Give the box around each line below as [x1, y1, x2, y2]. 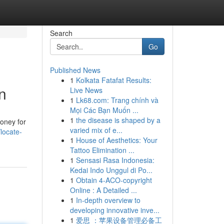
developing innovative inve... [69, 205, 159, 215]
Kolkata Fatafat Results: [75, 75, 151, 85]
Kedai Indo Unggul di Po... [69, 165, 152, 175]
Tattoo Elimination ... [69, 145, 134, 155]
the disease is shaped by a [75, 115, 160, 125]
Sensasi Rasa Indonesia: [75, 155, 154, 165]
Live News [69, 85, 102, 95]
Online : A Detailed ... [69, 185, 137, 195]
